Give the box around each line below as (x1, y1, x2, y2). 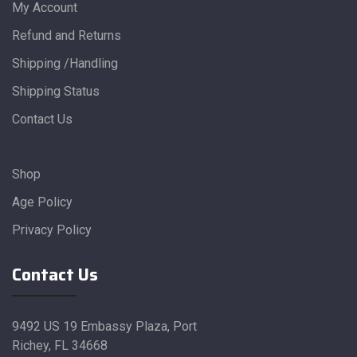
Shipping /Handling (12, 55, 118, 71)
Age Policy (12, 194, 73, 210)
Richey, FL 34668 (12, 337, 108, 353)
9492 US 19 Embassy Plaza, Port (12, 318, 197, 334)
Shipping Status (12, 83, 100, 99)
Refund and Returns (12, 27, 121, 43)
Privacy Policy (12, 222, 92, 237)
